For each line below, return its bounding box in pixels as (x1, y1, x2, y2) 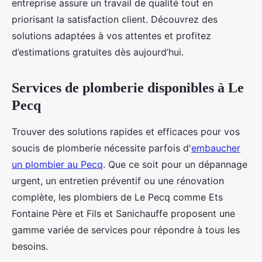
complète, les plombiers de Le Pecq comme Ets (12, 191, 223, 203)
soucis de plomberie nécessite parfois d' (12, 142, 191, 154)
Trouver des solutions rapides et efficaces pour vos (12, 126, 240, 137)
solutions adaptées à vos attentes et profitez (12, 30, 211, 42)
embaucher (191, 142, 240, 154)
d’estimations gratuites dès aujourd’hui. (12, 46, 184, 58)
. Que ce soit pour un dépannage (103, 158, 247, 170)
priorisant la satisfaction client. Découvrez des (12, 13, 218, 25)
